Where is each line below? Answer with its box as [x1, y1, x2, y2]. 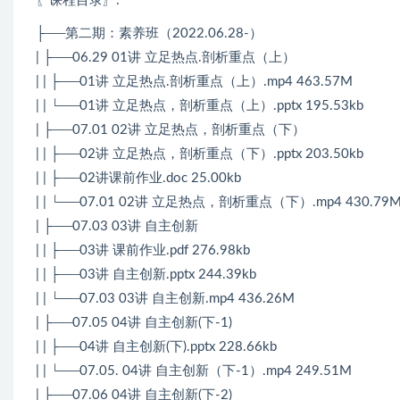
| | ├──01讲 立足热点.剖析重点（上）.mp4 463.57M [36, 74, 353, 88]
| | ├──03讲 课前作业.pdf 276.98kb [36, 243, 250, 257]
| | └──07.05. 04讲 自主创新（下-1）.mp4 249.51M [36, 363, 352, 378]
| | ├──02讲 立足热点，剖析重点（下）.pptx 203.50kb [36, 146, 363, 161]
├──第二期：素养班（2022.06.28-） [36, 26, 262, 40]
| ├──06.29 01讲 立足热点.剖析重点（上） [36, 50, 296, 64]
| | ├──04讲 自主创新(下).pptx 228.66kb [36, 339, 277, 354]
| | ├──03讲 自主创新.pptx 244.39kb [36, 267, 256, 281]
